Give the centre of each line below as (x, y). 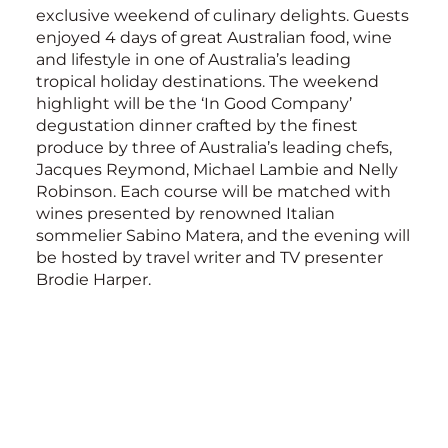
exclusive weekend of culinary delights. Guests (222, 15)
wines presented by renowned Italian (185, 213)
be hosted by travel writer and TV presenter (209, 257)
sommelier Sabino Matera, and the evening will (223, 235)
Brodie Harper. (93, 279)
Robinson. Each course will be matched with (213, 191)
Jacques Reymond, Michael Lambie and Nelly (217, 169)
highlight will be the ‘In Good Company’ (194, 103)
